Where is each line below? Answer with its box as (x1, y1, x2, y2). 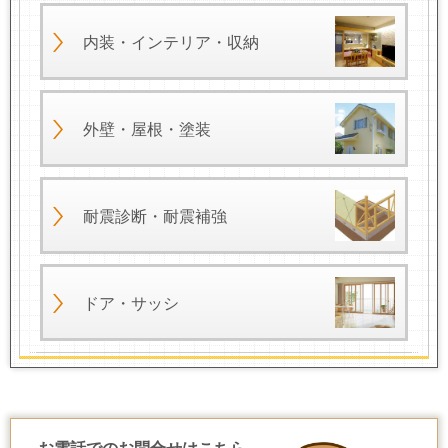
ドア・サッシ (82, 294, 179, 312)
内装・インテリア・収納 (82, 33, 259, 51)
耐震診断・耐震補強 (82, 207, 227, 225)
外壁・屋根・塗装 (82, 120, 211, 138)
